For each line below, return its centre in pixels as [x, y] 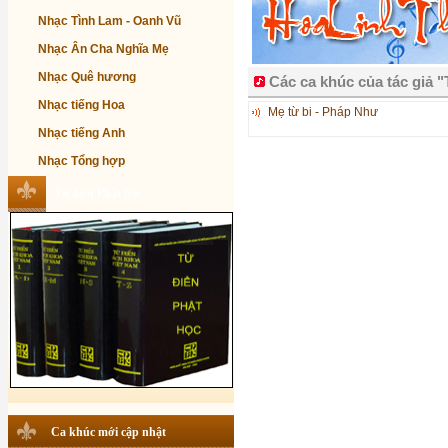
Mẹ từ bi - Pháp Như [323, 112]
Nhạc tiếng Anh [81, 133]
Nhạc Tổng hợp [81, 161]
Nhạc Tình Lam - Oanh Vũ [109, 21]
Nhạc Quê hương [87, 77]
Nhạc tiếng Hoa [81, 105]
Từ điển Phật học [98, 192]
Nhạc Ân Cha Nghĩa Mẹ [103, 49]
